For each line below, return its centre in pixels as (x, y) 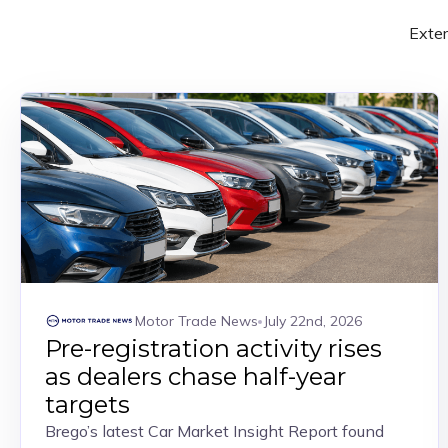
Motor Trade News (196, 320)
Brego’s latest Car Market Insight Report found (214, 431)
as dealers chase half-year (195, 376)
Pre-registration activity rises (213, 348)
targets (87, 404)
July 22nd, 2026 (313, 320)
